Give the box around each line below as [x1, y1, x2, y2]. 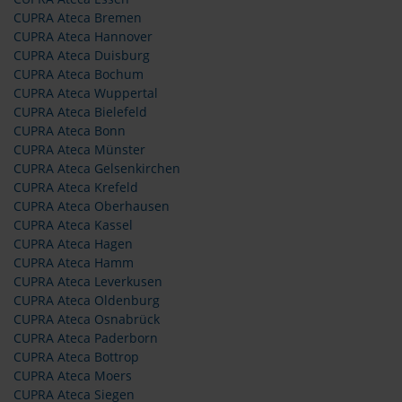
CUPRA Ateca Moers [13, 368, 132, 384]
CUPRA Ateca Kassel [13, 217, 133, 233]
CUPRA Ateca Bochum [13, 66, 144, 83]
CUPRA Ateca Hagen [13, 236, 133, 252]
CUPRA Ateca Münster [13, 142, 145, 158]
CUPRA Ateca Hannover [13, 29, 153, 45]
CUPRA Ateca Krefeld [13, 179, 138, 196]
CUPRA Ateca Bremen [13, 10, 142, 26]
